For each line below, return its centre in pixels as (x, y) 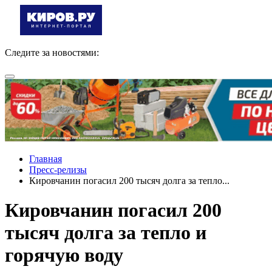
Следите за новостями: (52, 53)
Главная (46, 159)
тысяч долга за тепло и (106, 233)
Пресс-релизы (58, 170)
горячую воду (64, 255)
